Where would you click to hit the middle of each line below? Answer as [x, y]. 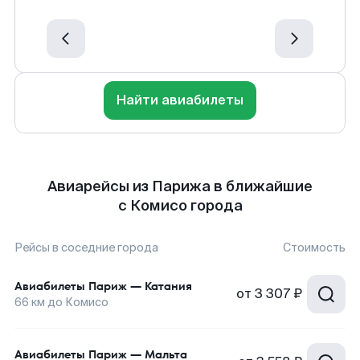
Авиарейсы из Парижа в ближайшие [180, 186]
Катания [168, 286]
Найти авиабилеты [180, 100]
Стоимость [314, 247]
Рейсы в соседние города [86, 247]
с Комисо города [180, 206]
